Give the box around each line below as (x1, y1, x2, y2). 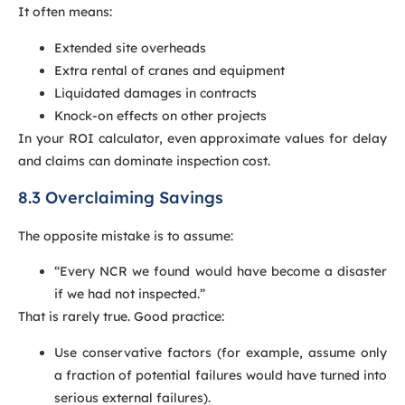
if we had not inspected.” (54, 286, 205, 303)
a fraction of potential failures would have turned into (54, 366, 387, 383)
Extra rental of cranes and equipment (54, 61, 285, 79)
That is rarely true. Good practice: (18, 308, 224, 325)
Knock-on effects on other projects (54, 107, 267, 124)
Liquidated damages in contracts (54, 84, 257, 101)
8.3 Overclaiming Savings (18, 186, 223, 208)
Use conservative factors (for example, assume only (54, 344, 387, 361)
